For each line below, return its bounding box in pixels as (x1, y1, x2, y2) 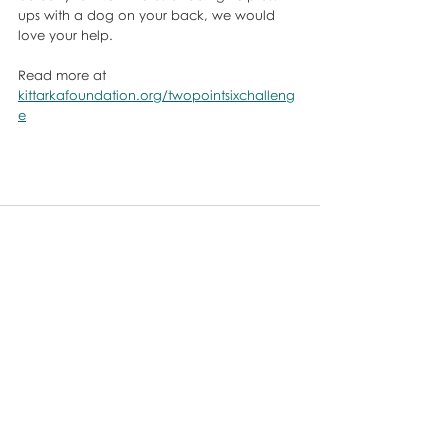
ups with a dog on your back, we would (18, 6, 279, 23)
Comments (20, 361, 93, 379)
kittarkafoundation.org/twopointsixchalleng (18, 86, 295, 103)
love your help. (18, 26, 117, 43)
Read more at (18, 66, 110, 83)
